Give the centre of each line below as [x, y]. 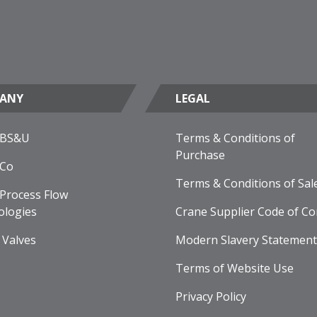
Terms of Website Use [234, 268]
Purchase [200, 155]
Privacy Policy [211, 296]
